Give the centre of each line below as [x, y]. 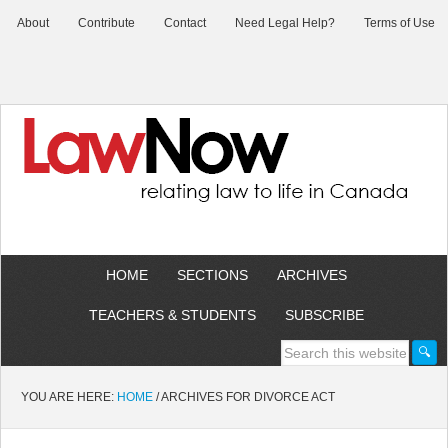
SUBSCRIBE [324, 315]
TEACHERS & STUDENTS [172, 315]
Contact [185, 23]
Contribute [106, 23]
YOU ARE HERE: [69, 397]
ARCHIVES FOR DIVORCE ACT [247, 397]
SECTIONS [212, 275]
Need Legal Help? [285, 23]
